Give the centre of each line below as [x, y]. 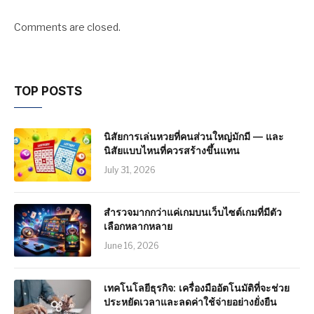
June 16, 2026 [131, 245]
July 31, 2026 [130, 170]
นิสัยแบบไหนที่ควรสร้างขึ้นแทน [172, 150]
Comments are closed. [67, 27]
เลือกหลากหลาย [138, 226]
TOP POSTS [48, 91]
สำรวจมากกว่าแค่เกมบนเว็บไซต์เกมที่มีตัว [193, 212]
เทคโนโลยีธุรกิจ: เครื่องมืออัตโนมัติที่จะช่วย [197, 287]
